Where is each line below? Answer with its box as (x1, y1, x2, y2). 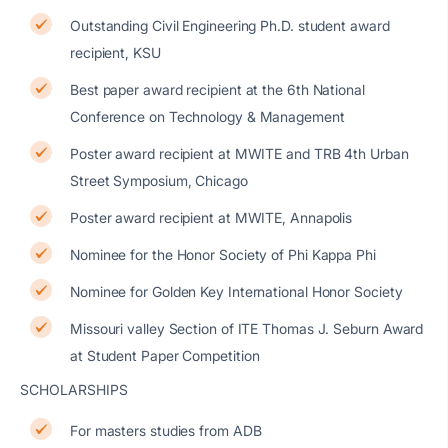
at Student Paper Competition (70, 347, 260, 364)
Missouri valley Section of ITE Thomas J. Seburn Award (70, 320, 424, 337)
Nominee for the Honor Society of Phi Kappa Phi (70, 246, 376, 263)
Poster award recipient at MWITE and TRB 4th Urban (70, 145, 409, 162)
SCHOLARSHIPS (20, 381, 128, 398)
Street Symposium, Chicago (70, 172, 252, 189)
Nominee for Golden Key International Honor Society (70, 283, 403, 300)
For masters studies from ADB (70, 422, 262, 439)
